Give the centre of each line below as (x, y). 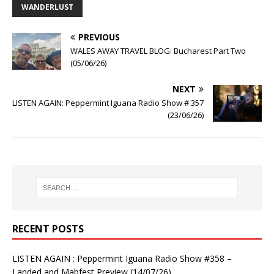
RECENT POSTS (48, 229)
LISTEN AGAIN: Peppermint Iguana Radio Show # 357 (108, 102)
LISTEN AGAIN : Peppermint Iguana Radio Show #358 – (122, 259)
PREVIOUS (99, 37)
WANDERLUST (47, 7)
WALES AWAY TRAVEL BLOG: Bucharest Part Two (158, 50)
